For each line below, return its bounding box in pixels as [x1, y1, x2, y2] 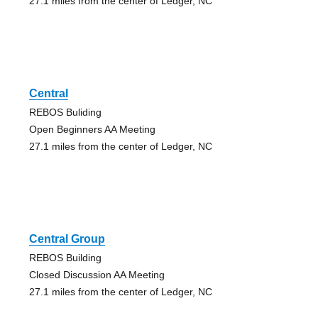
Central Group [28, 232, 105, 245]
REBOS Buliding [28, 106, 102, 118]
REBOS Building [28, 251, 102, 263]
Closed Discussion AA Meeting [28, 268, 165, 280]
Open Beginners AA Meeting [28, 123, 155, 135]
